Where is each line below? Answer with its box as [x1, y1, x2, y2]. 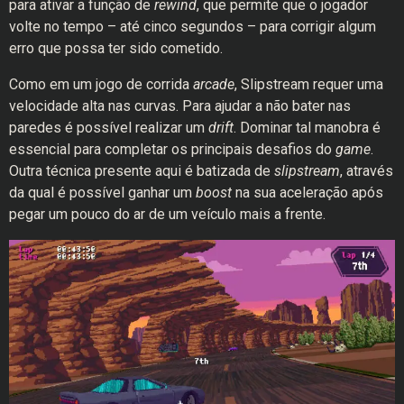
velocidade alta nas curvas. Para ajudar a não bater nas [9, 96, 351, 115]
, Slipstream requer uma [234, 75, 383, 93]
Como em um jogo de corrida [9, 75, 193, 93]
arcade [193, 75, 234, 93]
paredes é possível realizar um [9, 118, 208, 136]
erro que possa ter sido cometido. [9, 39, 223, 57]
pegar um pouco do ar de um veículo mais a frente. [9, 205, 326, 223]
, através [340, 161, 393, 179]
